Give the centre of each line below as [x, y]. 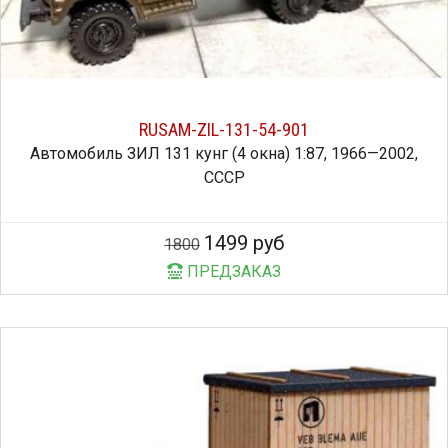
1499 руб [244, 243]
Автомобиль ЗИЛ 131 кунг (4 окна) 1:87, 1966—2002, [224, 154]
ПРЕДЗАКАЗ [232, 272]
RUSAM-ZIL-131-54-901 [224, 130]
